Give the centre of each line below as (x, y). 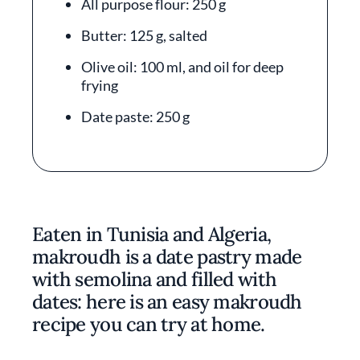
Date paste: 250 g (135, 117)
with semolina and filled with (155, 279)
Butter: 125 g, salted (144, 35)
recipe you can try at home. (149, 324)
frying (100, 85)
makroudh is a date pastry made (167, 257)
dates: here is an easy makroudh (167, 302)
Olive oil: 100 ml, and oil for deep (182, 67)
